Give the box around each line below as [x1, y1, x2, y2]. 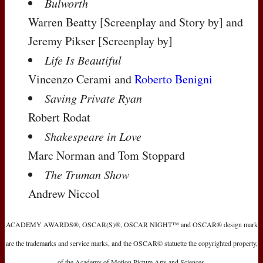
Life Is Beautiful [45, 52, 122, 68]
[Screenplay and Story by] [100, 14, 223, 30]
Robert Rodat [28, 109, 90, 125]
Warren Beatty [28, 14, 100, 30]
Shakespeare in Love [45, 128, 141, 144]
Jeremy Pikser [28, 32, 98, 49]
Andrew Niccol [28, 185, 100, 201]
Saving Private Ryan [45, 90, 142, 106]
